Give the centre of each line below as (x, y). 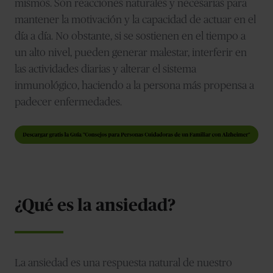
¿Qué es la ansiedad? (95, 206)
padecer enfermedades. (68, 102)
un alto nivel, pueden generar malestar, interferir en (131, 53)
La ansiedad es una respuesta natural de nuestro (123, 263)
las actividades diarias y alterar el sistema (105, 69)
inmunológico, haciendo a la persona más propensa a (134, 86)
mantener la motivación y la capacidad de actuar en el (135, 20)
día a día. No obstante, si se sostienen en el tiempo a (130, 36)
